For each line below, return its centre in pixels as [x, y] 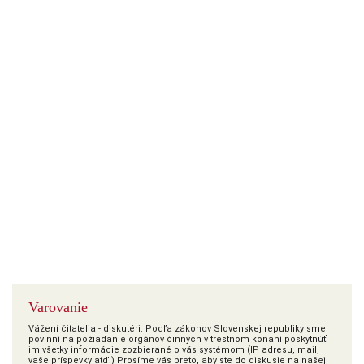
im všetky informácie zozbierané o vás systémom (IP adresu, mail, [174, 350]
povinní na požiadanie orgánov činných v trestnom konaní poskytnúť [178, 340]
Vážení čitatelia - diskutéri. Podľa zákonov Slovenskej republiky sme [177, 329]
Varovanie [58, 308]
